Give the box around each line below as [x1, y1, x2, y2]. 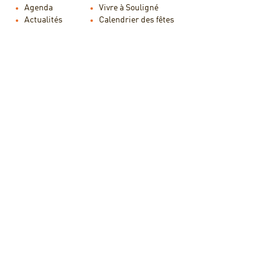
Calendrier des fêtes [99, 16, 174, 24]
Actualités [24, 16, 63, 24]
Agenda [24, 4, 53, 12]
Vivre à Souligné [99, 4, 158, 12]
